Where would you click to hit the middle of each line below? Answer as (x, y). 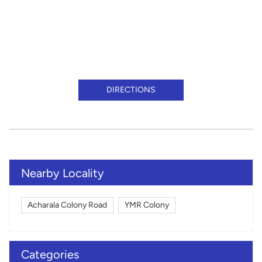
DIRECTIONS (131, 89)
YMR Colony (147, 205)
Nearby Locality (63, 173)
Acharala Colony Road (67, 205)
